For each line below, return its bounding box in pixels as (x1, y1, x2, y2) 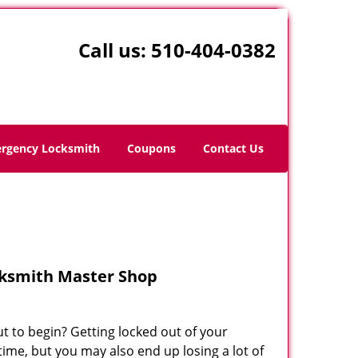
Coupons (127, 141, 176, 156)
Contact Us (203, 141, 264, 156)
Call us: (78, 37, 151, 63)
